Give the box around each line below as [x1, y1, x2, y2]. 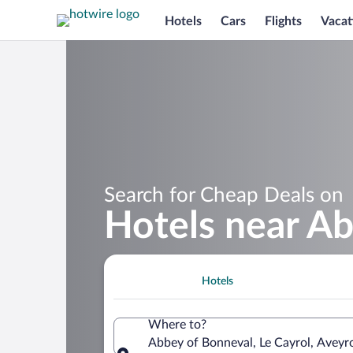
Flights [265, 14, 302, 28]
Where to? [148, 318, 206, 331]
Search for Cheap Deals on [104, 184, 344, 206]
